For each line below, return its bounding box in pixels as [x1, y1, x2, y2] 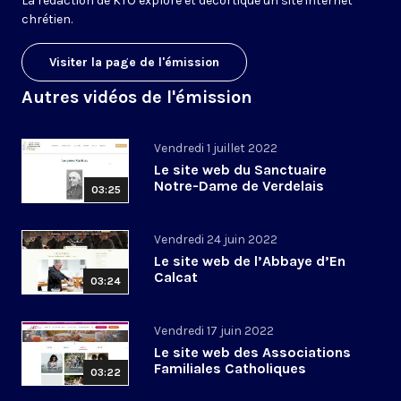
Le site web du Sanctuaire [154, 161, 327, 179]
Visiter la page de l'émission [49, 55, 219, 71]
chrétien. [21, 12, 73, 28]
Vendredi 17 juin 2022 [154, 323, 274, 339]
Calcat [154, 269, 198, 286]
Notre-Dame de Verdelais [154, 177, 324, 195]
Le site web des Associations [154, 344, 351, 362]
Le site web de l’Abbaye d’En [154, 252, 346, 270]
